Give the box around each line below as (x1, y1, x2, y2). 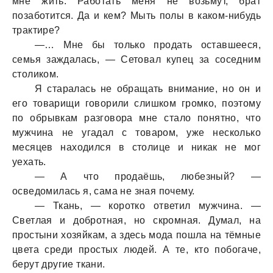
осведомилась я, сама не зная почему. (12, 186, 195, 196)
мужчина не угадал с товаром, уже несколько (12, 127, 261, 138)
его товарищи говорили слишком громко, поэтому (12, 98, 261, 108)
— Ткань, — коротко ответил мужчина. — (35, 200, 261, 211)
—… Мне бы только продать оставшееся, (35, 40, 261, 50)
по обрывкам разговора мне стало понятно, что (12, 113, 261, 123)
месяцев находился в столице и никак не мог (12, 142, 261, 152)
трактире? (12, 25, 60, 35)
